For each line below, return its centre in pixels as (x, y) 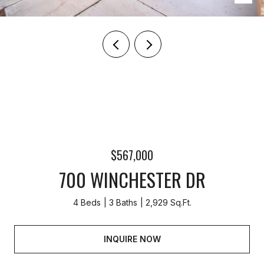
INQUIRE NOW (132, 239)
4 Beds (87, 202)
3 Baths (123, 202)
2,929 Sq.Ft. (168, 202)
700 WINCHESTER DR (132, 179)
